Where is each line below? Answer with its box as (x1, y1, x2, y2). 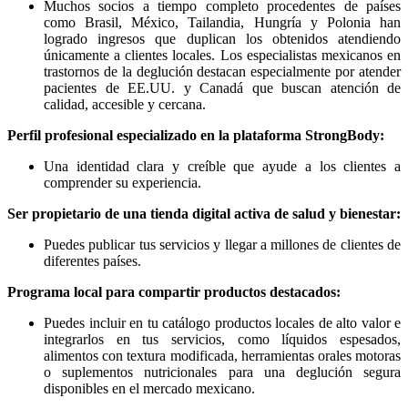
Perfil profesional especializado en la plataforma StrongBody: (7, 127, 384, 144)
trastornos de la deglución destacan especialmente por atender (44, 64, 401, 80)
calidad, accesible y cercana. (44, 97, 206, 113)
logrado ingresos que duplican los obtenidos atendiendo (44, 31, 401, 47)
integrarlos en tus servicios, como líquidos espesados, (44, 331, 401, 348)
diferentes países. (44, 253, 141, 270)
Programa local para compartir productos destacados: (7, 284, 341, 301)
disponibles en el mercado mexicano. (44, 381, 255, 397)
